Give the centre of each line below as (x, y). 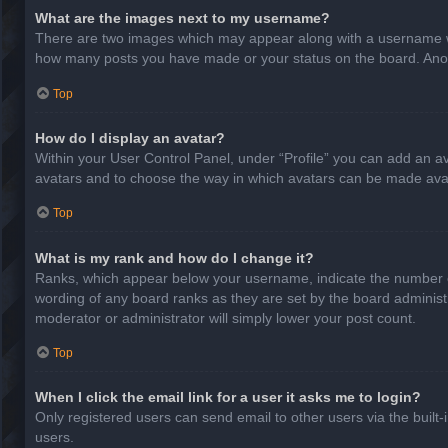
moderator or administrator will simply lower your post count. (225, 317)
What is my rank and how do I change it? (174, 257)
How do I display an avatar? (130, 137)
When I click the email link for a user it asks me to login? (228, 397)
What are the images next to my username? (182, 18)
